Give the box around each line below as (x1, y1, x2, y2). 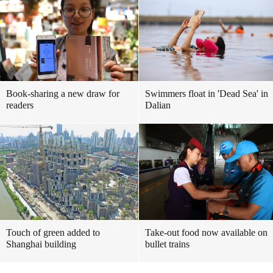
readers (6, 100, 34, 110)
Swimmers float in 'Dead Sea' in (145, 88, 268, 99)
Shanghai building (6, 239, 76, 249)
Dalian (145, 100, 171, 110)
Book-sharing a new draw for (6, 88, 119, 99)
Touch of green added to (6, 227, 100, 238)
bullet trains (145, 239, 190, 249)
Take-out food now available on (145, 227, 268, 238)
